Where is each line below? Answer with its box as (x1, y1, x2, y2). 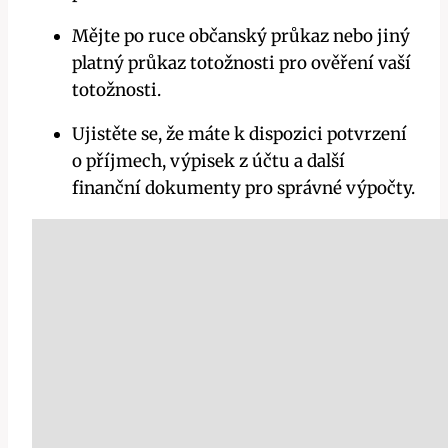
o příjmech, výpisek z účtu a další (72, 150, 345, 173)
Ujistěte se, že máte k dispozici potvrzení (72, 123, 407, 146)
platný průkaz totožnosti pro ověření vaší (72, 52, 411, 75)
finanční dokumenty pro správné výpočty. (72, 177, 415, 200)
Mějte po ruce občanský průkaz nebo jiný (72, 25, 410, 48)
